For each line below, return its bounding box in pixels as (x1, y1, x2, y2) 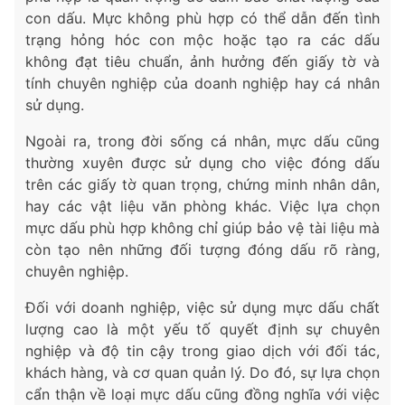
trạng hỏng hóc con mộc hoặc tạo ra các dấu (25, 31, 380, 50)
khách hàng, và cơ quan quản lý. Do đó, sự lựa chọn (25, 363, 380, 382)
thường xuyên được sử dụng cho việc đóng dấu (25, 154, 380, 173)
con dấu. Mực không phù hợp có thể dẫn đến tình (25, 9, 380, 28)
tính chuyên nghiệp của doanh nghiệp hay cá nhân (25, 74, 380, 93)
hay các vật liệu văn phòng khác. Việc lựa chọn (25, 197, 380, 216)
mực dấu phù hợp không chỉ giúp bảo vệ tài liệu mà (25, 219, 380, 238)
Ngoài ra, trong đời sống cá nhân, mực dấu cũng (25, 132, 380, 151)
